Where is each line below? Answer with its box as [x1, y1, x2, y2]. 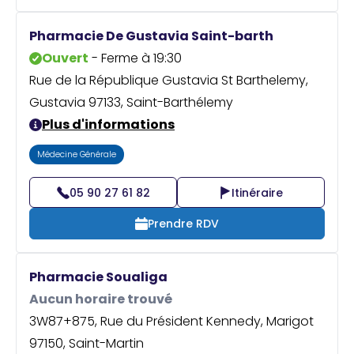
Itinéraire [232, 184, 283, 201]
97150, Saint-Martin [29, 333, 144, 352]
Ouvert [42, 48, 88, 67]
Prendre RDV [148, 215, 219, 232]
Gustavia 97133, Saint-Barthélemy [29, 92, 233, 111]
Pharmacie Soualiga [29, 267, 168, 286]
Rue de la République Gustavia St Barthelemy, [29, 70, 308, 89]
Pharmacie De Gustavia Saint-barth [29, 26, 273, 45]
